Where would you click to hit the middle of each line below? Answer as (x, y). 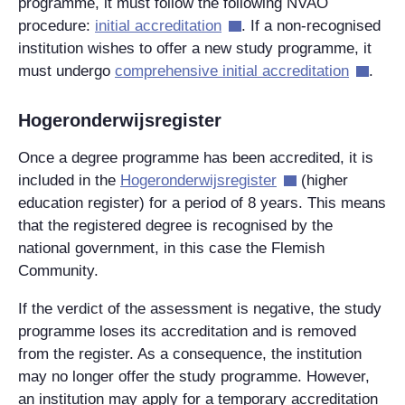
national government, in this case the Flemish (171, 248)
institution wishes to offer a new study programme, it (195, 48)
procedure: (57, 25)
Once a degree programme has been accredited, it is (196, 157)
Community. (58, 270)
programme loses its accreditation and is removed (187, 331)
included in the (69, 180)
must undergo (66, 71)
